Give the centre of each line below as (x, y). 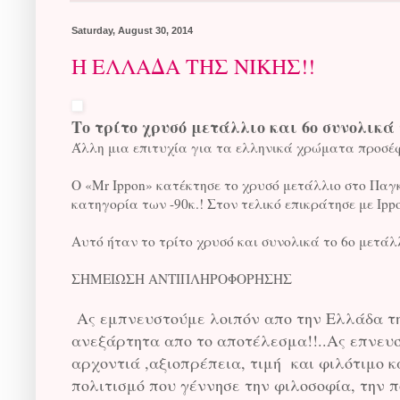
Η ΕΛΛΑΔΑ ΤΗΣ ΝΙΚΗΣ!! (193, 66)
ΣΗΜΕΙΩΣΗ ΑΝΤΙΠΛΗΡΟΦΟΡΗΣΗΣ (182, 278)
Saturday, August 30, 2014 (132, 30)
